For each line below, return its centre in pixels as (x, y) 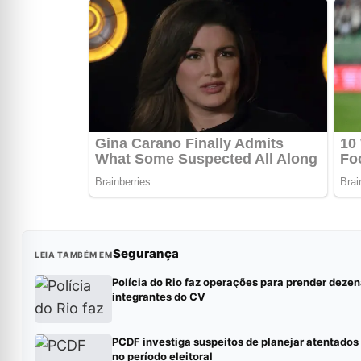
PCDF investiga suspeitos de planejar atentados (235, 342)
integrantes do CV (158, 297)
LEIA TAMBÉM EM (73, 255)
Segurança (145, 253)
